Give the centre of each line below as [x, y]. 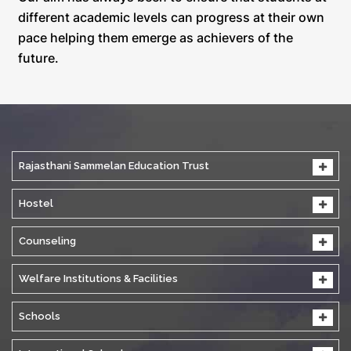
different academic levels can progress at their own [171, 17]
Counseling [47, 241]
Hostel [36, 203]
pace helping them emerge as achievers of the [156, 37]
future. [38, 58]
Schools [40, 316]
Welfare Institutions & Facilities [98, 278]
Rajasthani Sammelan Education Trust [114, 165]
